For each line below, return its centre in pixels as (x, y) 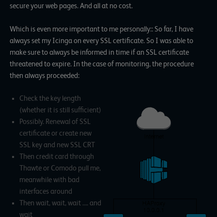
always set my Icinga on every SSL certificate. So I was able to (101, 40)
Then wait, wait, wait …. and (60, 203)
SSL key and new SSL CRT (57, 145)
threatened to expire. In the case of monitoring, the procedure (102, 64)
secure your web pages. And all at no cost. (71, 6)
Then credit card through (57, 157)
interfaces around (46, 192)
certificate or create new (55, 133)
